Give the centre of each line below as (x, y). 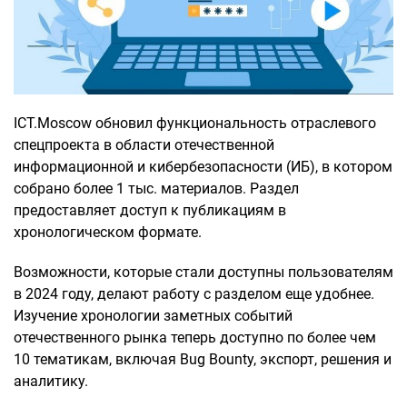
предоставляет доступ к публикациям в (150, 211)
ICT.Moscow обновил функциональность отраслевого (195, 124)
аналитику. (51, 382)
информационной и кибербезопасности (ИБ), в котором (203, 167)
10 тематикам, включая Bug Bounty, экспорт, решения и (203, 360)
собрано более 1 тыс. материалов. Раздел (156, 189)
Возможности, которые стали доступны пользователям (203, 273)
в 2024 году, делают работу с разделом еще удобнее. (194, 294)
